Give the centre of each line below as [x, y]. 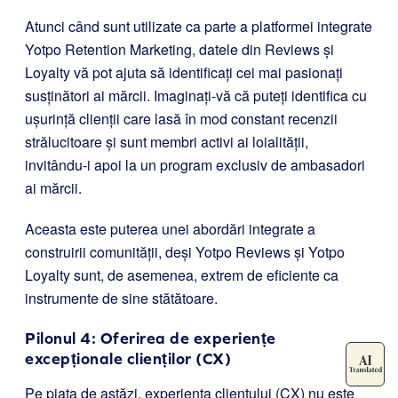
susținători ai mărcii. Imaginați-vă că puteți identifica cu [196, 95]
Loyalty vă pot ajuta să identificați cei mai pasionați [184, 72]
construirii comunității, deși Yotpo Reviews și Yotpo [185, 251]
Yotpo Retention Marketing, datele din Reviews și [179, 49]
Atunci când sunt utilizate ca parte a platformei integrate [199, 26]
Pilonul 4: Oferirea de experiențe [151, 338]
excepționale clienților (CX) [128, 358]
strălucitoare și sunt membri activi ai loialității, [167, 141]
